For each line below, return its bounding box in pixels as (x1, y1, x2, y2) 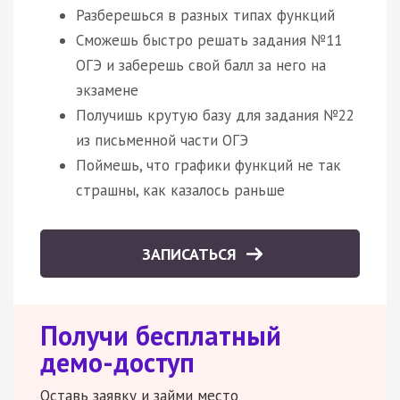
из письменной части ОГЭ (76, 129, 248, 150)
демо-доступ (40, 344, 195, 379)
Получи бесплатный (40, 317, 281, 353)
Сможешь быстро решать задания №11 (76, 29, 342, 50)
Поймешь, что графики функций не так (76, 154, 341, 175)
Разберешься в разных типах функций (76, 4, 335, 25)
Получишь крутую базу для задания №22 (76, 104, 354, 125)
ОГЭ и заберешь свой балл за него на (76, 54, 326, 75)
